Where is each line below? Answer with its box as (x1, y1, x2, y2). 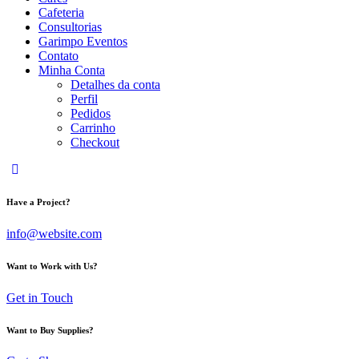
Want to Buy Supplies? (6, 325, 94, 335)
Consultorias (38, 19, 102, 34)
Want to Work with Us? (6, 260, 98, 271)
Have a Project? (6, 196, 71, 207)
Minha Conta (38, 63, 105, 77)
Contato (38, 48, 79, 63)
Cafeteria (38, 5, 84, 19)
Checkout (71, 135, 119, 149)
